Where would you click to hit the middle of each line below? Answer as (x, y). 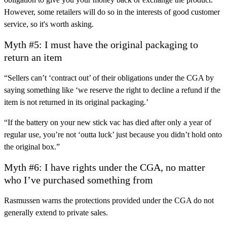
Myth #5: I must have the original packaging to (101, 45)
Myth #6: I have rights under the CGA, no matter (105, 167)
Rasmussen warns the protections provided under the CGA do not (109, 201)
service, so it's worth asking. (49, 24)
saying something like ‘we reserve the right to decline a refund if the (112, 90)
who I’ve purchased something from (79, 180)
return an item (33, 58)
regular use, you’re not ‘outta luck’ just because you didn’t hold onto (113, 135)
